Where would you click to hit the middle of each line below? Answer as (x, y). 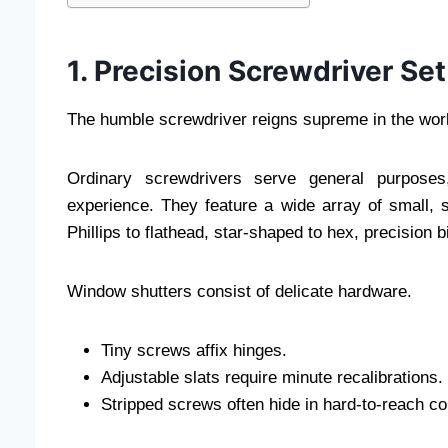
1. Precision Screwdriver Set (256, 70)
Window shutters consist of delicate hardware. (239, 291)
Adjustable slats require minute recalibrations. (272, 377)
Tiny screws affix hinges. (194, 350)
